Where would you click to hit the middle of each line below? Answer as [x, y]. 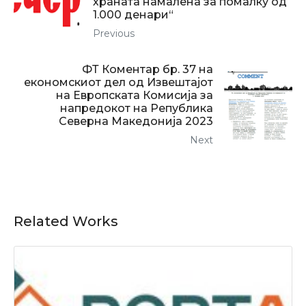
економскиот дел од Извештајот [119, 83]
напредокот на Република [137, 109]
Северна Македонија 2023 [136, 122]
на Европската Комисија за [135, 96]
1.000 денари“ [133, 15]
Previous [114, 34]
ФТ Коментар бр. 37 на [148, 70]
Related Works [66, 222]
